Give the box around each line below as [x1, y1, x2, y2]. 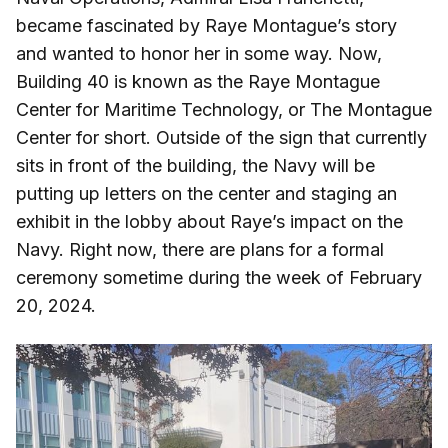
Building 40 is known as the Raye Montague [16, 71, 380, 93]
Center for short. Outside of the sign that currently [16, 127, 427, 149]
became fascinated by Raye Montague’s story [16, 15, 397, 37]
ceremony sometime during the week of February [16, 267, 422, 289]
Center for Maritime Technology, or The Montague [16, 99, 432, 121]
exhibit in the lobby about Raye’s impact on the [16, 211, 403, 233]
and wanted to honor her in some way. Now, [16, 43, 382, 65]
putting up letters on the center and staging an [16, 183, 397, 205]
